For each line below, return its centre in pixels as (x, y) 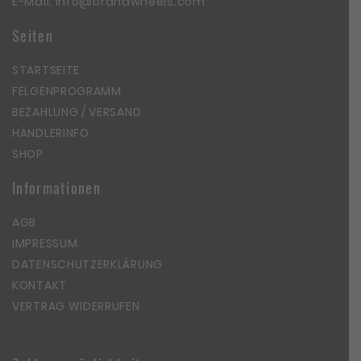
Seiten (33, 35)
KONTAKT (39, 285)
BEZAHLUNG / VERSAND (77, 112)
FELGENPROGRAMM (67, 91)
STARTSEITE (46, 70)
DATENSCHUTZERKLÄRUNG (87, 264)
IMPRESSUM (45, 243)
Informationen (56, 187)
